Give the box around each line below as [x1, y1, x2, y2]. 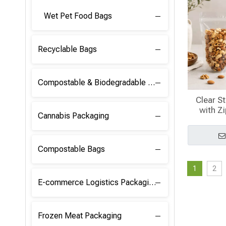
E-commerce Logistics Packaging [149, 178, 156, 187]
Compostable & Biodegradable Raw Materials [148, 78, 155, 87]
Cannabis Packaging [38, 111, 109, 121]
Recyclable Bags [38, 44, 97, 54]
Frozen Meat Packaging [38, 211, 122, 220]
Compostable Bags [38, 144, 105, 154]
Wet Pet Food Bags [44, 11, 112, 21]
